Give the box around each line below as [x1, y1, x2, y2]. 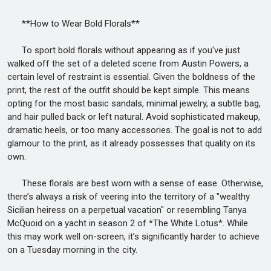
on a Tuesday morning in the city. [7, 244, 137, 255]
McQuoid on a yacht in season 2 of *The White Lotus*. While [7, 218, 248, 229]
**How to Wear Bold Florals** [7, 18, 140, 29]
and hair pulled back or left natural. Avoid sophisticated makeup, [7, 111, 260, 122]
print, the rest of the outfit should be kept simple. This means [7, 85, 250, 96]
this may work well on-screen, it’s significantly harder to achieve [7, 231, 260, 242]
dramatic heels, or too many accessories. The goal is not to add [7, 125, 262, 135]
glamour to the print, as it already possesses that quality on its [7, 138, 255, 149]
